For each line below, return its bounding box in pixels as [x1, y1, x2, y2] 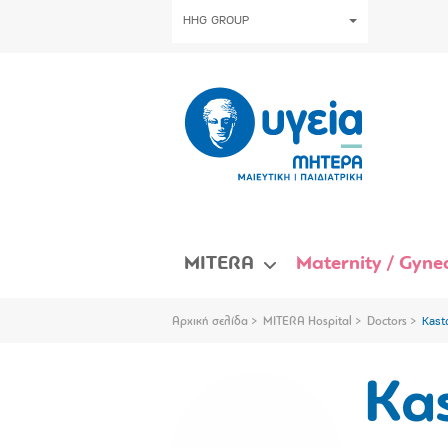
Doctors [367, 315, 407, 328]
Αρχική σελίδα [172, 315, 248, 328]
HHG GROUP [183, 15, 249, 27]
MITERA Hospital [263, 315, 352, 328]
